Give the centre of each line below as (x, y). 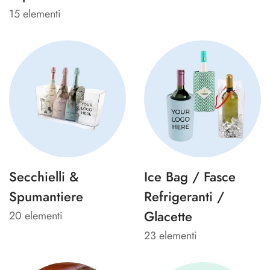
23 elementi (171, 235)
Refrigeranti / (184, 196)
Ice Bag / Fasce (190, 176)
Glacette (168, 216)
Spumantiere (46, 196)
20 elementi (36, 215)
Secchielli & (44, 176)
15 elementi (35, 14)
